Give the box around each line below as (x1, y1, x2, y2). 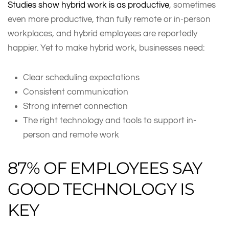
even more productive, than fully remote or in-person (8, 14, 211, 24)
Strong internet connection (23, 101, 130, 110)
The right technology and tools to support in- (23, 116, 196, 125)
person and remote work (23, 130, 121, 139)
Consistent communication (23, 87, 130, 96)
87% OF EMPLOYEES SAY (8, 157, 202, 178)
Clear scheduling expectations (23, 73, 142, 82)
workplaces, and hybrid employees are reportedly (8, 29, 197, 38)
